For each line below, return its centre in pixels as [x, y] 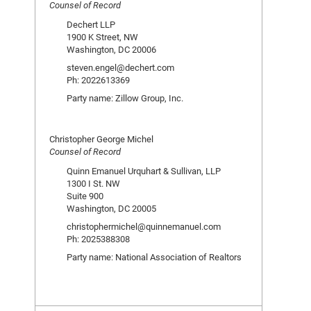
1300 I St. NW [93, 183]
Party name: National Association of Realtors [154, 257]
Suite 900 [85, 196]
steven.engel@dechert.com [120, 67]
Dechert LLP [91, 24]
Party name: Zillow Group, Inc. [125, 98]
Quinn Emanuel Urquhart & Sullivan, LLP [144, 171]
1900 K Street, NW [102, 37]
